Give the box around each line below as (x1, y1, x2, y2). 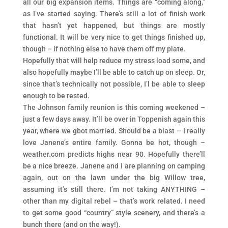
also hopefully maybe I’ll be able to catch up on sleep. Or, (22, 68, 206, 76)
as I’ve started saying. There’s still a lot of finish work (22, 10, 206, 18)
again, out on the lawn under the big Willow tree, (22, 174, 206, 182)
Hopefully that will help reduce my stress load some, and (22, 56, 206, 65)
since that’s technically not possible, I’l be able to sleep (22, 80, 206, 88)
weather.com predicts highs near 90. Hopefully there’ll (22, 150, 206, 158)
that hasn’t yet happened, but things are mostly (22, 21, 206, 30)
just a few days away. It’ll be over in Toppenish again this (22, 115, 206, 123)
